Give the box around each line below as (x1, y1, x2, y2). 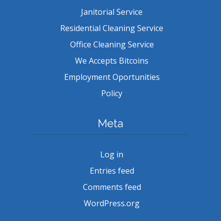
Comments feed (82, 181, 141, 192)
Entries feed (89, 165, 134, 176)
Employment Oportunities (64, 71, 160, 82)
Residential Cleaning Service (60, 22, 163, 34)
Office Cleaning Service (70, 38, 154, 50)
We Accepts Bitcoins (75, 55, 148, 66)
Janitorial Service (81, 6, 143, 17)
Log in (100, 148, 123, 160)
